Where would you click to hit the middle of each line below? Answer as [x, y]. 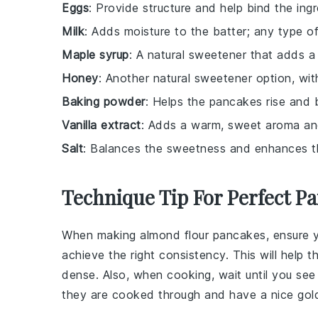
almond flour [174, 235]
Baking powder [104, 102]
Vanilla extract [102, 125]
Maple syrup [95, 55]
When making [101, 235]
